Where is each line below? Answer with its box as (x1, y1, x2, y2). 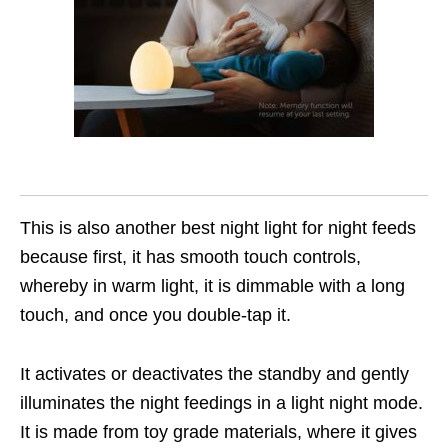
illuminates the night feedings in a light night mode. (20, 392, 423, 413)
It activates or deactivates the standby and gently (20, 363, 409, 384)
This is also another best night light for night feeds (20, 217, 416, 238)
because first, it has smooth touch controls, (20, 246, 361, 267)
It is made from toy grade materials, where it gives (20, 421, 417, 442)
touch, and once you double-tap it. (20, 304, 291, 325)
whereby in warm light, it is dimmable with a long (20, 275, 405, 296)
